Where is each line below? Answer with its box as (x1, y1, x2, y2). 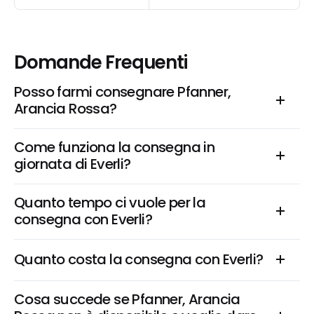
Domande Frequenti (14, 50, 188, 75)
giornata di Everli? (14, 154, 131, 174)
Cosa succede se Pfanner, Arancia (14, 289, 240, 309)
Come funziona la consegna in (14, 137, 215, 157)
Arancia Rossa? (14, 99, 117, 118)
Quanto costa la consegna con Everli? (14, 250, 264, 269)
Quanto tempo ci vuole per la (14, 193, 206, 212)
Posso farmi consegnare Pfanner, (14, 82, 231, 102)
